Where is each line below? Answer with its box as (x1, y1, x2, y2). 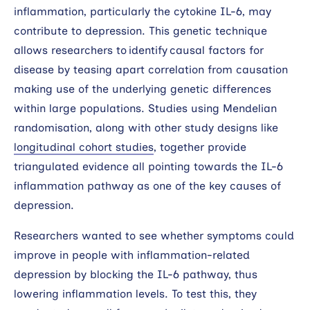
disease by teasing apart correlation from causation (14, 62, 288, 76)
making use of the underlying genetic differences (14, 82, 271, 95)
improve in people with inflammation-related (14, 248, 250, 262)
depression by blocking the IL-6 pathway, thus (14, 267, 257, 281)
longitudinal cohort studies (14, 140, 154, 154)
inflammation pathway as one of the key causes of (14, 179, 281, 192)
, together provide (154, 140, 246, 154)
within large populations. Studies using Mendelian (14, 101, 277, 115)
